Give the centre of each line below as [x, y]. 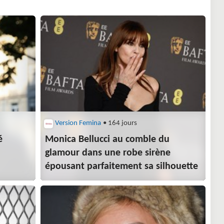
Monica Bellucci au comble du [107, 139]
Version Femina [78, 123]
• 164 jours [119, 123]
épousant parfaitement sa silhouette [122, 166]
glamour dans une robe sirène [108, 153]
